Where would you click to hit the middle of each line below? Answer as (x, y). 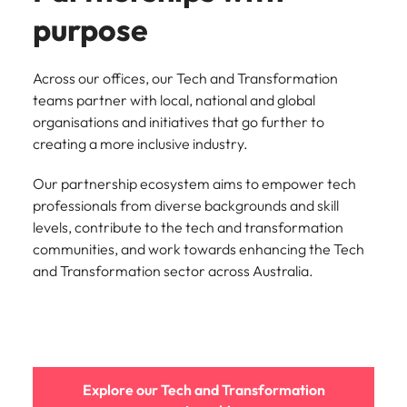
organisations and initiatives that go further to (179, 121)
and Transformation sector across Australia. (174, 270)
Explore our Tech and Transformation (203, 389)
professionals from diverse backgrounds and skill (186, 205)
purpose (90, 29)
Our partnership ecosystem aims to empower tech (194, 183)
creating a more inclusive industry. (140, 143)
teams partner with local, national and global (174, 99)
